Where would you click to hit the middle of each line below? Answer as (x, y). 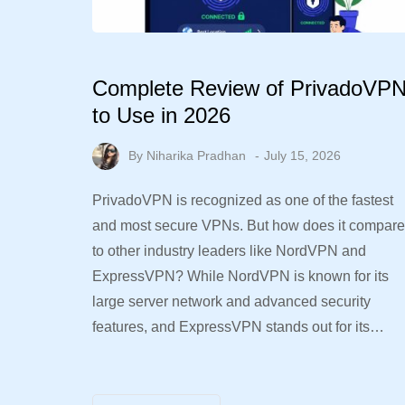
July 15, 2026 (302, 155)
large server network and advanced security (231, 302)
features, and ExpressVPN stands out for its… (238, 327)
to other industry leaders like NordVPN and (229, 251)
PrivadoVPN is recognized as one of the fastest (243, 201)
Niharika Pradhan (196, 155)
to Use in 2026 (161, 115)
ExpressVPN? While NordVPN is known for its (240, 277)
